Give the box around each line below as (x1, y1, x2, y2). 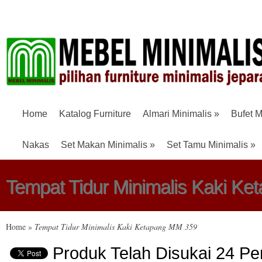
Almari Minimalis (143, 109, 212, 119)
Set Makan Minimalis (61, 140, 147, 150)
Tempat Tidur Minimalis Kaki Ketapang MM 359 (32, 221, 197, 232)
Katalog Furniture (59, 109, 131, 119)
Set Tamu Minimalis (167, 140, 248, 150)
